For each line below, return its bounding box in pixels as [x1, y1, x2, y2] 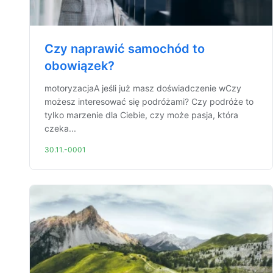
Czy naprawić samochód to [44, 41, 205, 56]
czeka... [44, 123, 76, 133]
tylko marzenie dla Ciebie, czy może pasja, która [44, 110, 238, 120]
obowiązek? [44, 58, 115, 73]
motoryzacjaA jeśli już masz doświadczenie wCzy [44, 83, 241, 93]
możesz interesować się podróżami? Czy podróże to [44, 96, 253, 107]
